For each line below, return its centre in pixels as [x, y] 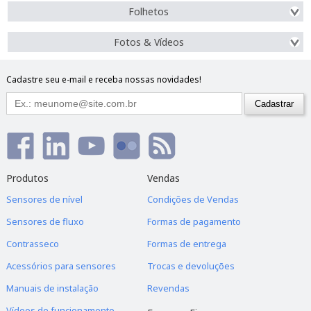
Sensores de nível [44, 199]
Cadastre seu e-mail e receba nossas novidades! [103, 79]
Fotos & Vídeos [149, 42]
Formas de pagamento [194, 221]
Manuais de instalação [52, 288]
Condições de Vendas [193, 199]
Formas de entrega [186, 243]
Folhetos [149, 11]
